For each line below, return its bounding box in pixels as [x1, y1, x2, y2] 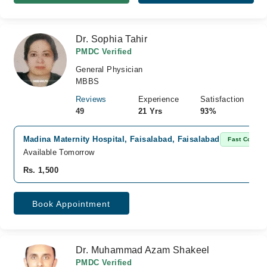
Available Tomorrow [23, 148, 95, 157]
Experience [138, 95, 179, 104]
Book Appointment [32, 199, 110, 209]
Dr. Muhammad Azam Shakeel [76, 245, 210, 255]
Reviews [76, 95, 107, 104]
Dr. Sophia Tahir [76, 34, 148, 44]
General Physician [76, 65, 143, 74]
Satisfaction [200, 95, 244, 104]
